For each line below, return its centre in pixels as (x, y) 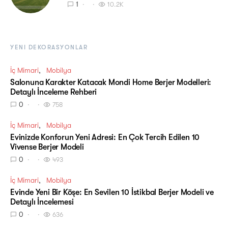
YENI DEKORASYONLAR (49, 47)
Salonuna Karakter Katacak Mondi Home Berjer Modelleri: (111, 82)
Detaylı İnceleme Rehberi (54, 92)
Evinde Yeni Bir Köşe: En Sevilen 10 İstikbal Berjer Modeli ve (112, 192)
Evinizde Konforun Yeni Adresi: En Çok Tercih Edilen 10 (105, 137)
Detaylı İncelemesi (42, 202)
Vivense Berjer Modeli (47, 147)
